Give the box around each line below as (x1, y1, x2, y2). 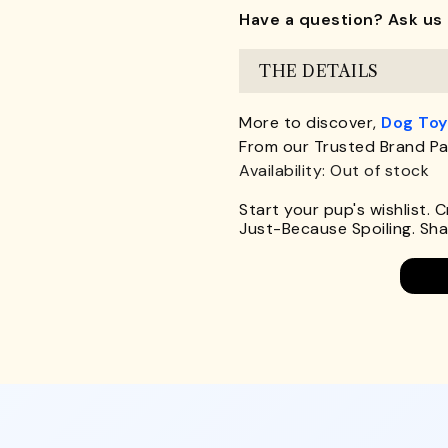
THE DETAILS (259, 60, 379, 81)
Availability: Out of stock (239, 160, 429, 181)
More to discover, (239, 112, 381, 133)
